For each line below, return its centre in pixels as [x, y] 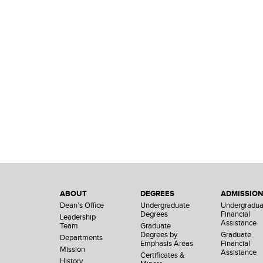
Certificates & [163, 255]
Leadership [78, 217]
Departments [81, 238]
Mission [73, 249]
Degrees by [159, 235]
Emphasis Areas [167, 244]
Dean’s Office [82, 205]
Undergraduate [165, 205]
